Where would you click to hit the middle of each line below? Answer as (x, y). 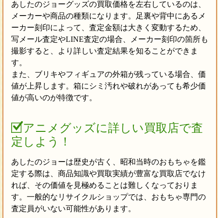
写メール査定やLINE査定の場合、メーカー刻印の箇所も (109, 39)
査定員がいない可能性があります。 (73, 209)
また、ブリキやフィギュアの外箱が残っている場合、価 (108, 74)
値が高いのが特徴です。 (54, 98)
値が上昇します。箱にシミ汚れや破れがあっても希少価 (108, 86)
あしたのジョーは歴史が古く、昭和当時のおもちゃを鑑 (108, 162)
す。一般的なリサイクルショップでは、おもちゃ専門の (108, 197)
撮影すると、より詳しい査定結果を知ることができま (104, 51)
